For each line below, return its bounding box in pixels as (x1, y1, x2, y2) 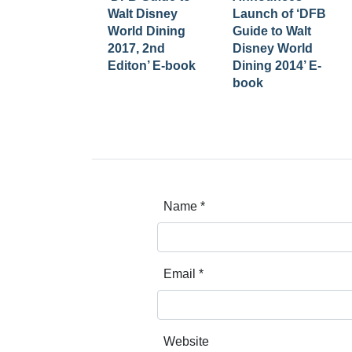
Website (163, 335, 209, 348)
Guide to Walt (233, 24, 311, 38)
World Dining (108, 24, 185, 38)
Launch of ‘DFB (233, 7, 326, 20)
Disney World (233, 42, 313, 55)
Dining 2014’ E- (233, 59, 321, 72)
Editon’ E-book (108, 59, 196, 72)
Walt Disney (108, 7, 178, 20)
